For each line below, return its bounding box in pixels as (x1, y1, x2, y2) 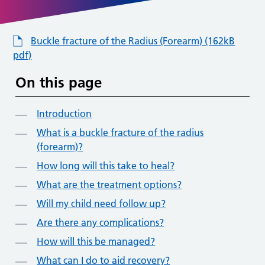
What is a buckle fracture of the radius (37, 126, 204, 138)
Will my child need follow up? (37, 197, 166, 209)
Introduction (37, 107, 92, 119)
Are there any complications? (37, 216, 164, 228)
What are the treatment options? (37, 178, 182, 190)
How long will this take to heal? (37, 159, 175, 172)
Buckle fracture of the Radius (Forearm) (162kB (31, 34, 235, 47)
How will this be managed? (37, 235, 156, 247)
